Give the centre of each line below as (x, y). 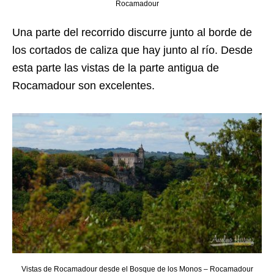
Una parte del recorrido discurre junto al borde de (132, 32)
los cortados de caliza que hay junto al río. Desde (132, 50)
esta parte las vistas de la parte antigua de (116, 68)
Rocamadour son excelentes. (83, 85)
